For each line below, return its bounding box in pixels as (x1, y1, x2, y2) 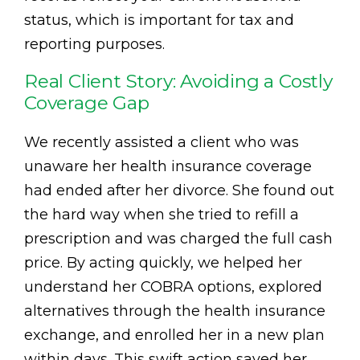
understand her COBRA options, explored (24, 277, 322, 296)
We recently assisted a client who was (24, 133, 299, 151)
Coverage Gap (24, 91, 149, 114)
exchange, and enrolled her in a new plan (24, 325, 325, 344)
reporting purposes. (24, 35, 165, 53)
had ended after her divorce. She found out (24, 181, 334, 199)
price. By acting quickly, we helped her (24, 253, 302, 272)
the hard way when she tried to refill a (24, 205, 299, 223)
